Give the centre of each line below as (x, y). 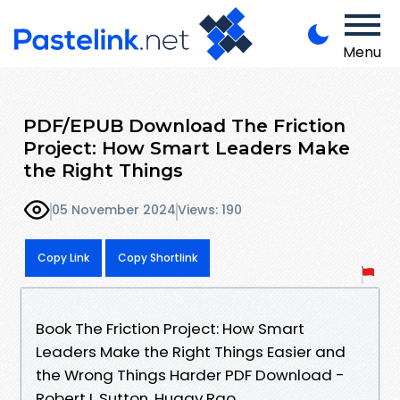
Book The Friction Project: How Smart (170, 328)
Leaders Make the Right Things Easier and (191, 351)
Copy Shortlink (158, 257)
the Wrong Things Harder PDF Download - (190, 375)
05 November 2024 (114, 210)
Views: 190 (210, 210)
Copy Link (63, 257)
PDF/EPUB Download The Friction (184, 125)
